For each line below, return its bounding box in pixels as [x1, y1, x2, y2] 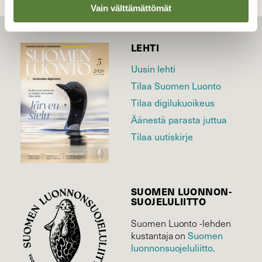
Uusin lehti [131, 61, 175, 75]
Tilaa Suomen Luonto [131, 78, 221, 92]
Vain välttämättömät [91, 2, 171, 13]
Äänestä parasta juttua [131, 112, 227, 126]
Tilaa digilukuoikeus [131, 95, 215, 109]
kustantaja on [131, 229, 188, 242]
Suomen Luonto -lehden [131, 216, 231, 229]
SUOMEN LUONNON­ [131, 184, 232, 198]
